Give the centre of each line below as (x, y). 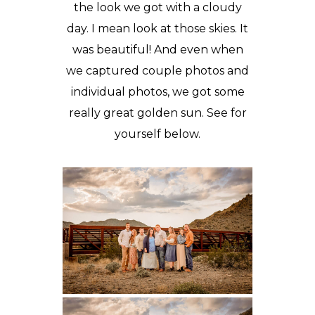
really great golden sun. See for (157, 113)
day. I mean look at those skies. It (157, 28)
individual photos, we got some (157, 92)
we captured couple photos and (157, 71)
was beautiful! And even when (157, 50)
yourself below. (157, 134)
